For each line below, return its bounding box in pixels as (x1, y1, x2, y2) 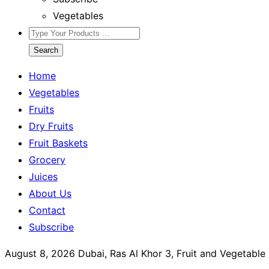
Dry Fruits (29, 120, 73, 132)
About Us (29, 187, 71, 199)
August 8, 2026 (5, 247, 75, 259)
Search (34, 46, 58, 55)
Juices (29, 171, 58, 183)
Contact (29, 204, 65, 216)
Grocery (29, 154, 65, 166)
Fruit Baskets (29, 137, 88, 149)
